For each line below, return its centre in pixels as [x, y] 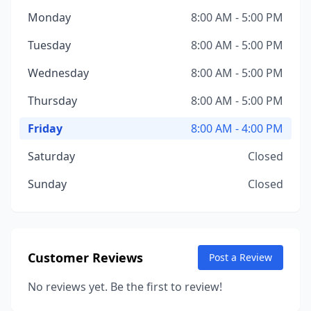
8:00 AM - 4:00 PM [237, 128]
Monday [49, 17]
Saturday [51, 156]
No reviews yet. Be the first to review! [125, 287]
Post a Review [241, 257]
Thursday [52, 101]
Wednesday [58, 73]
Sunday [47, 184]
